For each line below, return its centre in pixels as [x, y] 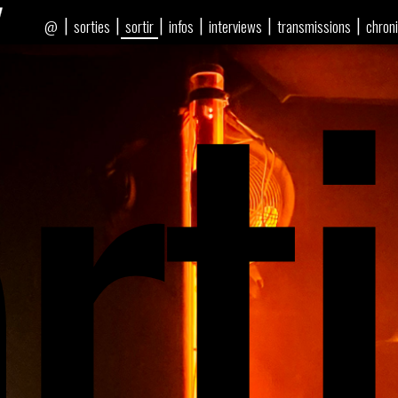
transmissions [314, 26]
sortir [139, 26]
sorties [92, 26]
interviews [235, 26]
